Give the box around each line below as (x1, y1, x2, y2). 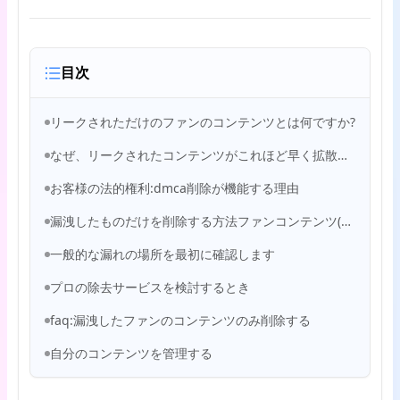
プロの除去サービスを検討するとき (50, 279, 250, 296)
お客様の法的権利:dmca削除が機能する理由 (50, 179, 299, 196)
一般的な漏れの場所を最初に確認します (50, 246, 275, 262)
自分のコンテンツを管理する (50, 345, 212, 362)
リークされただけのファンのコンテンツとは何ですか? (50, 113, 355, 130)
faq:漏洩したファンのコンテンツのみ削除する (50, 312, 311, 329)
